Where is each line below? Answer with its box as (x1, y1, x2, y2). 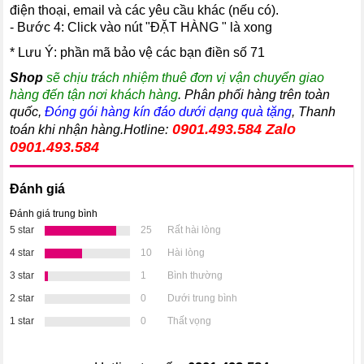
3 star (10, 269, 35, 281)
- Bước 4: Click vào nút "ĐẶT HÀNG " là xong (10, 19, 273, 34)
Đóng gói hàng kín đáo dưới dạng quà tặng (45, 104, 292, 119)
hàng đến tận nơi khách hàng (10, 87, 179, 102)
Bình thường (165, 269, 223, 281)
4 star (10, 246, 35, 258)
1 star (10, 314, 35, 327)
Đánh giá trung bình (10, 207, 98, 219)
